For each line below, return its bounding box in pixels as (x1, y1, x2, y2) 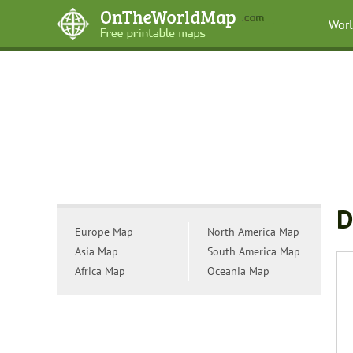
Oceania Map (207, 264, 269, 278)
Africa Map (75, 264, 125, 278)
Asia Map (75, 244, 118, 258)
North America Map (207, 225, 299, 239)
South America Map (207, 244, 300, 258)
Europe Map (75, 225, 133, 239)
